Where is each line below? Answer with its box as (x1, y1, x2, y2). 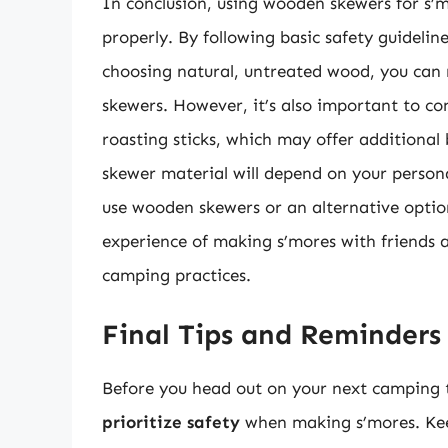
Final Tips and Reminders (102, 317, 441, 351)
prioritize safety (102, 411, 240, 432)
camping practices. (102, 265, 251, 286)
